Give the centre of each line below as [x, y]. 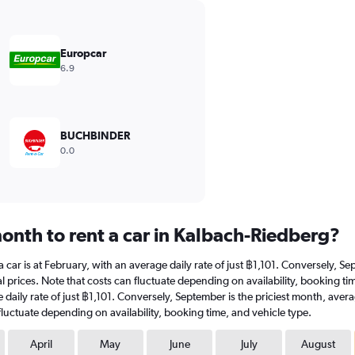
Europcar [83, 53]
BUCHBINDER [95, 136]
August [318, 344]
